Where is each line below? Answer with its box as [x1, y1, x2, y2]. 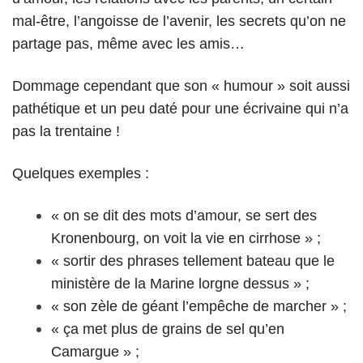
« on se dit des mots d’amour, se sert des [51, 207, 317, 224]
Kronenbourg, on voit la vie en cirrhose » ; [51, 229, 321, 246]
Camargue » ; [51, 343, 139, 360]
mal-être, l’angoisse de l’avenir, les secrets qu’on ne [12, 12, 346, 29]
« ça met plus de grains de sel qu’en [51, 320, 284, 337]
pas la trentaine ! [12, 122, 120, 139]
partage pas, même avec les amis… [12, 35, 245, 52]
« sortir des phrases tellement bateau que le [51, 252, 335, 269]
